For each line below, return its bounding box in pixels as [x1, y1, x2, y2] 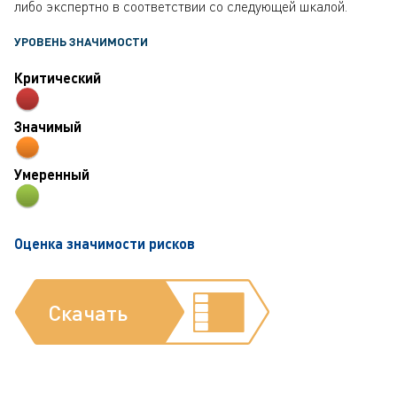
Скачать [48, 298, 128, 326]
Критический [14, 68, 101, 87]
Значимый [14, 117, 82, 136]
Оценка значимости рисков [14, 233, 195, 253]
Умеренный [14, 164, 90, 183]
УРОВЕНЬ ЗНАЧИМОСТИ [14, 34, 148, 49]
